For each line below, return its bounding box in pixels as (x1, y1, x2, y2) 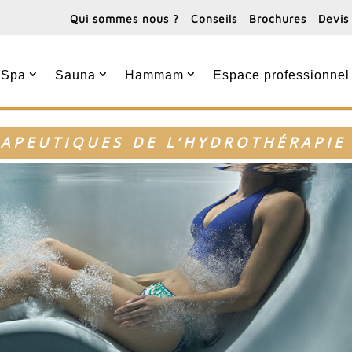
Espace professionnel (213, 68, 350, 82)
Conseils (190, 12, 237, 25)
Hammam (125, 68, 184, 82)
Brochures (248, 12, 306, 25)
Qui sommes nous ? (69, 12, 179, 25)
